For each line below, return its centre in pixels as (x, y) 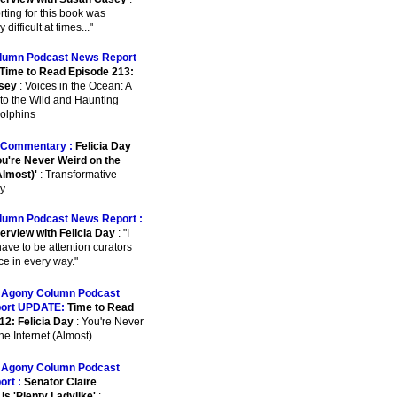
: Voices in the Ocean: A (74, 86)
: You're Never (109, 322)
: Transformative (77, 175)
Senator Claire (60, 382)
